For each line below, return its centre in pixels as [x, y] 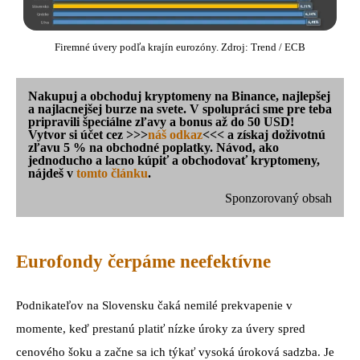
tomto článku [112, 173]
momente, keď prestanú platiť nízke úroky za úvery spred [161, 329]
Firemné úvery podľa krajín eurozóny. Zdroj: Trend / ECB [180, 47]
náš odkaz [175, 134]
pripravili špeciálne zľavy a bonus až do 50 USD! [161, 121]
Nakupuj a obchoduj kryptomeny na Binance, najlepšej [179, 96]
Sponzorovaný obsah [278, 198]
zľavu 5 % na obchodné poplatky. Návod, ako [153, 147]
